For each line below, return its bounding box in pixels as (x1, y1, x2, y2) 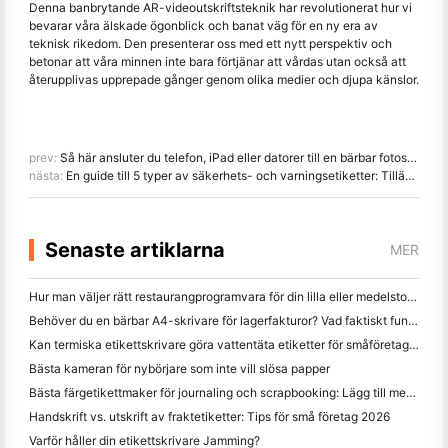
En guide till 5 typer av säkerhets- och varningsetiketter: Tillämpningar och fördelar (66, 167, 405, 183)
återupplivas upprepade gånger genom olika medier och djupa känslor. (29, 71, 419, 87)
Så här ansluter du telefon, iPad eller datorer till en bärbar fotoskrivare (60, 149, 407, 165)
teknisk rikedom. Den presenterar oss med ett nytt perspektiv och (29, 35, 392, 51)
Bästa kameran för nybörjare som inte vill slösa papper (29, 360, 330, 376)
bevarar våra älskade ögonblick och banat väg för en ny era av (29, 17, 378, 33)
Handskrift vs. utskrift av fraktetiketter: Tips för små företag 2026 (29, 408, 390, 424)
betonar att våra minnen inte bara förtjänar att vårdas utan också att (29, 53, 406, 69)
